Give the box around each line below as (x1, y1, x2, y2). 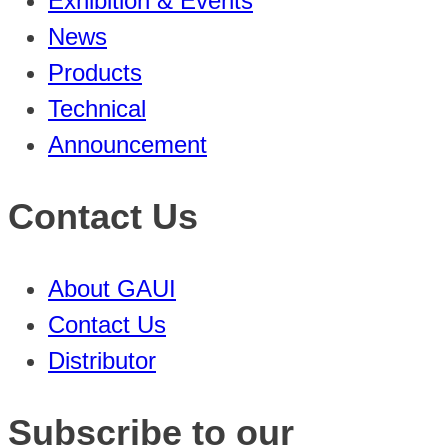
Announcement (48, 130, 207, 158)
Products (48, 58, 142, 86)
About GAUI (48, 274, 176, 302)
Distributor (48, 346, 156, 374)
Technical (48, 94, 146, 122)
